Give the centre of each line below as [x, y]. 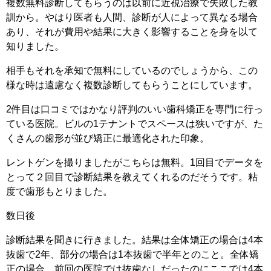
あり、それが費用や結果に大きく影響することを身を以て [132, 31]
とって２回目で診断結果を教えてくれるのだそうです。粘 [132, 177]
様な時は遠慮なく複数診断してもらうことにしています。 [132, 85]
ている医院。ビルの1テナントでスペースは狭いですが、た [135, 123]
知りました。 [35, 46]
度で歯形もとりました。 [59, 191]
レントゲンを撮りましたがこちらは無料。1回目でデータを [135, 162]
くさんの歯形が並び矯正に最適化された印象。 [108, 138]
